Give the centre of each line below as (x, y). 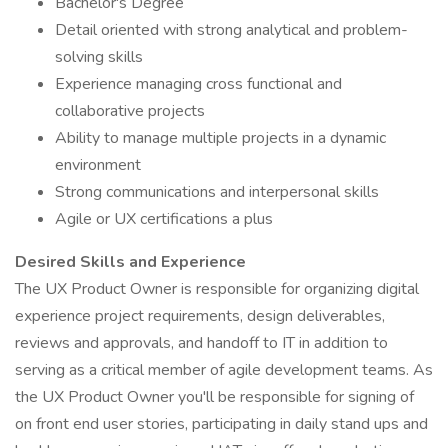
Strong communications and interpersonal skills (217, 192)
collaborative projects (130, 111)
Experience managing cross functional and (198, 84)
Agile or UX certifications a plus (164, 219)
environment (98, 165)
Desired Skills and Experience (130, 262)
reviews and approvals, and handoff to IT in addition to (201, 343)
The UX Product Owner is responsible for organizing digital (217, 289)
